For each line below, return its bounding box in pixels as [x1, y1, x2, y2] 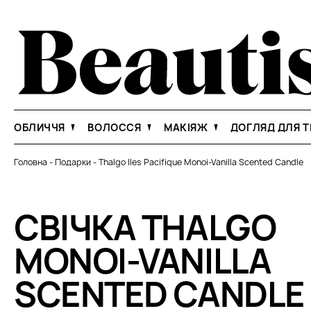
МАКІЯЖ [163, 121, 210, 134]
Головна [14, 156, 47, 168]
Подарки [55, 156, 91, 168]
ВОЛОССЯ [87, 121, 144, 134]
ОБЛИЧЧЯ [14, 121, 68, 134]
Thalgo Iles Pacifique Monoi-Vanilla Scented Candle [99, 156, 303, 168]
